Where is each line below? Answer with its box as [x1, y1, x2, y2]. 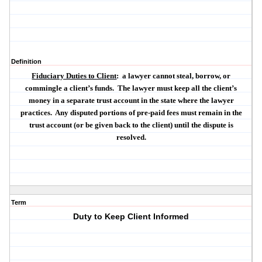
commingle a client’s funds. [25, 84, 115, 93]
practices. [20, 108, 52, 118]
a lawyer [122, 71, 153, 81]
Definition [11, 58, 42, 65]
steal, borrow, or [175, 71, 231, 81]
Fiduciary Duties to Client [32, 71, 117, 81]
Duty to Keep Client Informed [73, 212, 189, 222]
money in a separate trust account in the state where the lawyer [28, 96, 234, 105]
